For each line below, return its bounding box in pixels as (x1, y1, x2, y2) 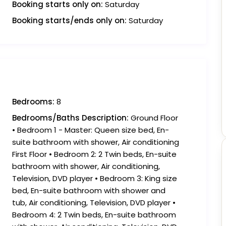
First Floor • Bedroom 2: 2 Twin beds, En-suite (12, 149, 177, 160)
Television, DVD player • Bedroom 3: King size (12, 173, 177, 184)
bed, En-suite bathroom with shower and (12, 185, 165, 196)
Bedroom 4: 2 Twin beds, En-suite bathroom (12, 209, 176, 220)
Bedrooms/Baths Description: (12, 112, 129, 124)
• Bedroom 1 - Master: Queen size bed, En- (12, 125, 169, 136)
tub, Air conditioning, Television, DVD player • (12, 197, 176, 208)
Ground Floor (129, 112, 178, 124)
